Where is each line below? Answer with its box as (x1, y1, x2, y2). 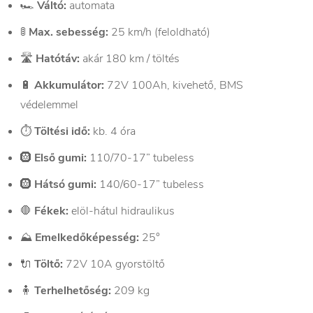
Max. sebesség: (29, 24, 108, 41)
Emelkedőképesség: (35, 230, 139, 246)
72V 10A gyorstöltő (63, 256, 165, 272)
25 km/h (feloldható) (108, 24, 210, 41)
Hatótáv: (36, 51, 80, 67)
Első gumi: (34, 150, 87, 166)
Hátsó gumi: (34, 177, 96, 193)
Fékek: (34, 203, 68, 219)
